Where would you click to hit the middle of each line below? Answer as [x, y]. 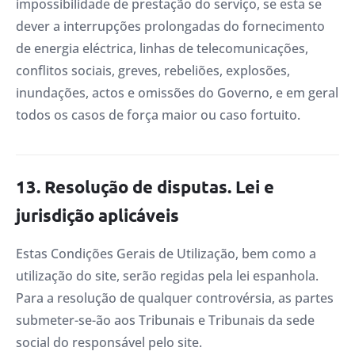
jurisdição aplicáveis [97, 215]
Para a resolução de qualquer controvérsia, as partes [175, 298]
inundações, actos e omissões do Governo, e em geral [177, 93]
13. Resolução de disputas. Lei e [145, 186]
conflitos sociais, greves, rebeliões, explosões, [153, 71]
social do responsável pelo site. [109, 342]
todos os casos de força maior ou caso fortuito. [158, 115]
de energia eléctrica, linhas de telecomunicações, [162, 49]
